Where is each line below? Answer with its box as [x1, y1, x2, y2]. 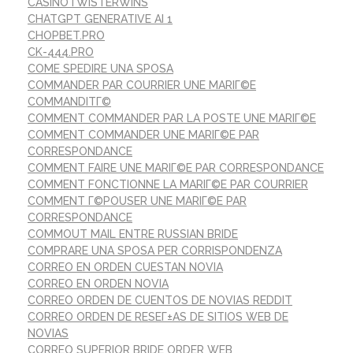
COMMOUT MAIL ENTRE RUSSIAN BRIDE [28, 227, 238, 240]
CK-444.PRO [28, 45, 94, 58]
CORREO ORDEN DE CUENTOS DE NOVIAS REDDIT [28, 293, 292, 307]
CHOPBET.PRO [28, 28, 105, 42]
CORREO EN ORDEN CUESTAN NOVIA [28, 260, 223, 273]
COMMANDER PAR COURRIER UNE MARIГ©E [28, 78, 256, 91]
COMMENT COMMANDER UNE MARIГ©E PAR [28, 128, 259, 141]
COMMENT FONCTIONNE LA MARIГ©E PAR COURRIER [28, 177, 308, 191]
